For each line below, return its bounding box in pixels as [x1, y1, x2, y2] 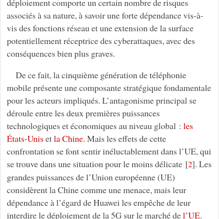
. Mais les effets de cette [83, 132, 166, 144]
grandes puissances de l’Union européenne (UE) [6, 171, 175, 183]
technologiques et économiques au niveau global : [6, 119, 183, 131]
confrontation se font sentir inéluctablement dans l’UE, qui [6, 145, 211, 157]
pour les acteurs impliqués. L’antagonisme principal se [6, 94, 197, 106]
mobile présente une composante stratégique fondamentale [6, 81, 211, 93]
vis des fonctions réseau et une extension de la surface [6, 22, 194, 34]
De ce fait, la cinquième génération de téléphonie [15, 68, 186, 81]
